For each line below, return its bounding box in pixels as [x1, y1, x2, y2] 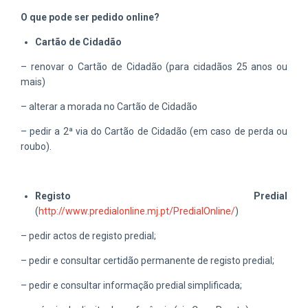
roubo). [21, 140, 52, 152]
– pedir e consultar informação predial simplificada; [21, 279, 242, 291]
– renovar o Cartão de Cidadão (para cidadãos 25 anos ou [21, 60, 287, 72]
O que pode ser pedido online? [21, 11, 159, 23]
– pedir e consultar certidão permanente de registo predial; [21, 254, 274, 266]
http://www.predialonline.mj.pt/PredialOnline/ [38, 205, 235, 217]
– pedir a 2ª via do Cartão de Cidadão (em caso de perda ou [21, 125, 287, 137]
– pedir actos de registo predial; [21, 230, 156, 241]
